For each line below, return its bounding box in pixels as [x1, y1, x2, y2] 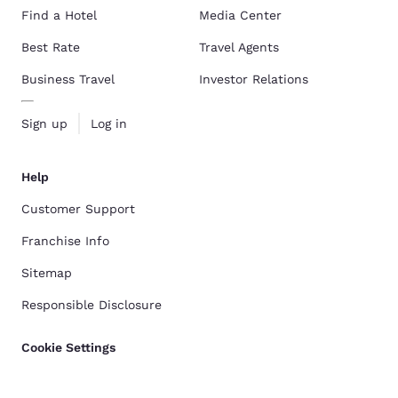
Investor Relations [199, 71, 308, 86]
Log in [90, 115, 127, 131]
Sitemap [21, 265, 72, 280]
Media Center [199, 7, 282, 22]
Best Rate [21, 39, 80, 54]
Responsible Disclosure [21, 297, 162, 312]
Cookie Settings [21, 339, 115, 354]
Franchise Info [21, 233, 109, 248]
